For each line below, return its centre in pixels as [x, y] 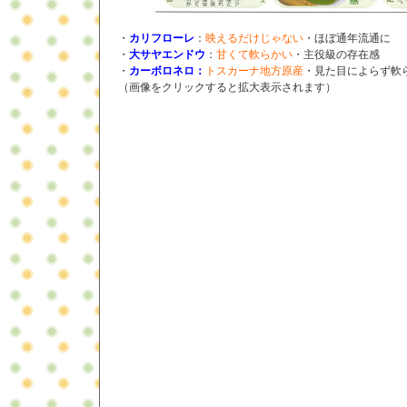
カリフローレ [162, 39]
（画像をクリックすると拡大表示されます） [227, 88]
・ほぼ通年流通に [347, 39]
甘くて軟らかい [254, 55]
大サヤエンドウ [167, 55]
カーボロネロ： [167, 71]
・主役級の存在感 [336, 55]
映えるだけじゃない [254, 39]
